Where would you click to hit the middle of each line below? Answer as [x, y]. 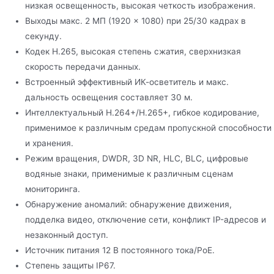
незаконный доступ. [67, 235]
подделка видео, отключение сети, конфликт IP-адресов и [146, 220]
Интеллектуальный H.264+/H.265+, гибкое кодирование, [143, 113]
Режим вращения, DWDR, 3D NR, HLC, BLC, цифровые [137, 159]
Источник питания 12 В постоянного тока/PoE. [120, 250]
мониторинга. [53, 189]
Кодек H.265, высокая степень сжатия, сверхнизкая [133, 52]
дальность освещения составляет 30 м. [109, 98]
